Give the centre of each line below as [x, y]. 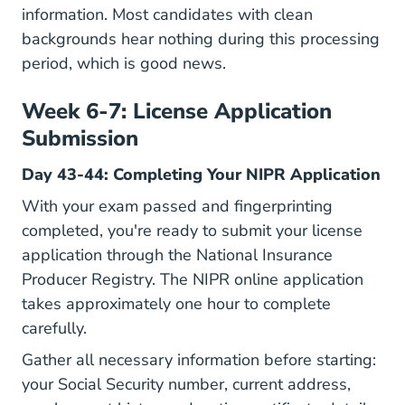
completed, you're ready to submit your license [192, 231]
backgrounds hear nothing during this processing [201, 39]
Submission [80, 138]
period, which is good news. [124, 63]
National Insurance [264, 255]
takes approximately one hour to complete [176, 304]
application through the [109, 255]
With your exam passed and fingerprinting [177, 206]
